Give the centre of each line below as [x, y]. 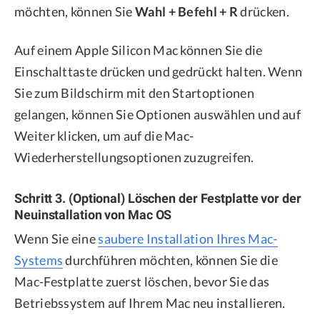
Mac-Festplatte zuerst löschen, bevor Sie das [142, 282]
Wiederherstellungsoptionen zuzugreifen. [134, 157]
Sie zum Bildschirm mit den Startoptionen [134, 92]
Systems [39, 260]
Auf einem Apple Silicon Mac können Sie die [139, 50]
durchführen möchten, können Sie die [170, 260]
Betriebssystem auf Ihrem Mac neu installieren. [150, 303]
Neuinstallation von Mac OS [93, 214]
